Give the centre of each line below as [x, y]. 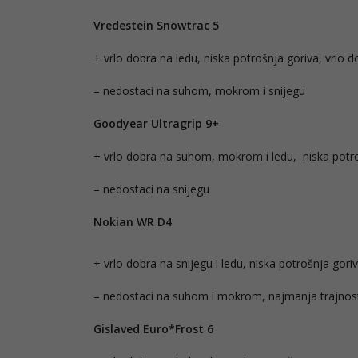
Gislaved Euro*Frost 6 [153, 328]
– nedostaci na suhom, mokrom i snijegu [199, 90]
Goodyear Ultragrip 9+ [156, 123]
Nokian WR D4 [133, 221]
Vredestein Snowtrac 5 [156, 25]
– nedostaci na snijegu [151, 189]
